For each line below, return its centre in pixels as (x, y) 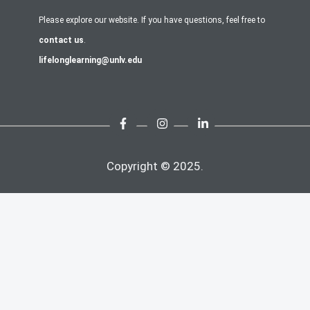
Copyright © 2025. (155, 166)
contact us (61, 40)
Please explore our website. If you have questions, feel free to (152, 20)
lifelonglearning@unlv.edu (90, 60)
